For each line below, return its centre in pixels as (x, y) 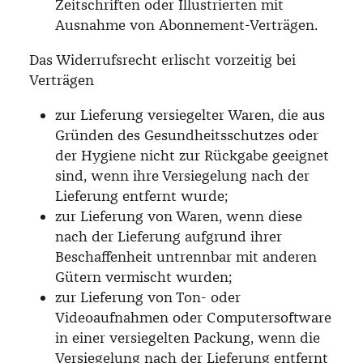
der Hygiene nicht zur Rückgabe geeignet (192, 155)
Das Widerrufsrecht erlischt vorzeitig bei (162, 60)
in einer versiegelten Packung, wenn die (188, 337)
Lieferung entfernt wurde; (141, 196)
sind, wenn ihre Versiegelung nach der (182, 175)
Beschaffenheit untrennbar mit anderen (186, 256)
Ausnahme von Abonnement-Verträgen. (186, 25)
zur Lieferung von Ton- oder (148, 297)
